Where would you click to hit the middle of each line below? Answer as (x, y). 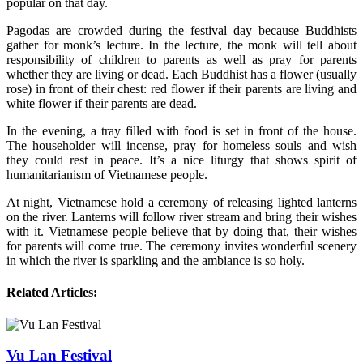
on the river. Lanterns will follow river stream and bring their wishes (181, 217)
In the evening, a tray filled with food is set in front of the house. (181, 131)
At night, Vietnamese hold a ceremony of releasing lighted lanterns (181, 203)
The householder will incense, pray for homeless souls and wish (181, 146)
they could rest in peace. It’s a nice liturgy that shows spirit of (181, 160)
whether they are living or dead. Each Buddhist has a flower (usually (181, 75)
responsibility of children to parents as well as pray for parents (181, 60)
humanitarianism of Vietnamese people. (107, 175)
